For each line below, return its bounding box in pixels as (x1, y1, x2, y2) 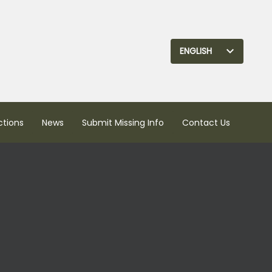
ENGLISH (180, 44, 212, 57)
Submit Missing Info (81, 117, 164, 129)
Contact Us (182, 117, 230, 129)
